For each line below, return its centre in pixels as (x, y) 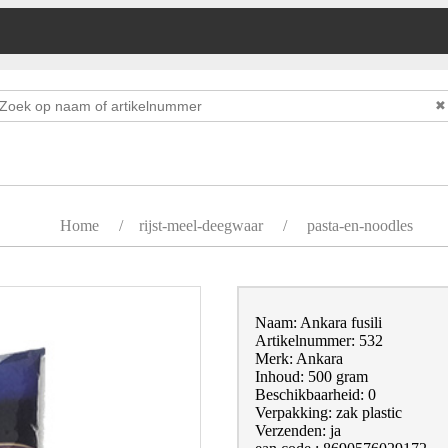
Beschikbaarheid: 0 (315, 394)
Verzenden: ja (297, 430)
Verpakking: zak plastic (328, 412)
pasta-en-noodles (359, 225)
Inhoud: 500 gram (311, 376)
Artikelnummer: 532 (318, 340)
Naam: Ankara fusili (318, 322)
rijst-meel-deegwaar (200, 225)
